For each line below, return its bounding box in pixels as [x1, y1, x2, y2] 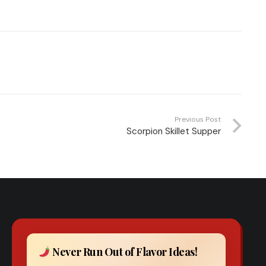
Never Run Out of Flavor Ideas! [50, 245, 198, 259]
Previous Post [174, 114, 221, 124]
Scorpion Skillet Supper [126, 125, 221, 137]
